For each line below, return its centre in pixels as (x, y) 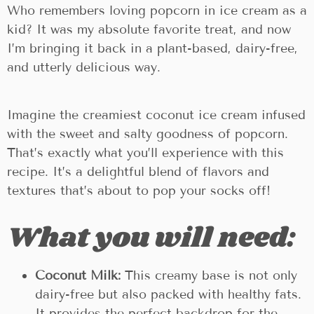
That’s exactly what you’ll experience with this (145, 152)
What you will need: (151, 239)
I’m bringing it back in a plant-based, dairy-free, (152, 48)
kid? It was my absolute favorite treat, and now (149, 29)
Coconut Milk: (78, 276)
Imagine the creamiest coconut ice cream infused (156, 115)
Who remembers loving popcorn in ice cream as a (157, 10)
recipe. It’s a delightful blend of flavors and (138, 171)
